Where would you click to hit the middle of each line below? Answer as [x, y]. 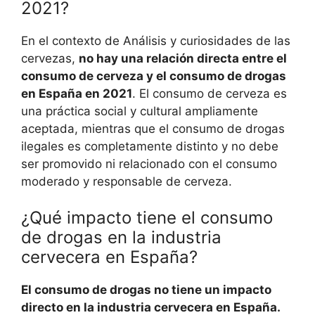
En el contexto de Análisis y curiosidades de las [156, 40]
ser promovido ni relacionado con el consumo [149, 163]
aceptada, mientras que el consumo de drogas [153, 128]
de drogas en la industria [121, 237]
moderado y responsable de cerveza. [127, 181]
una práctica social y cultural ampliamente [140, 111]
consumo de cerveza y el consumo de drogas [154, 76]
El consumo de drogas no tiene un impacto [146, 290]
